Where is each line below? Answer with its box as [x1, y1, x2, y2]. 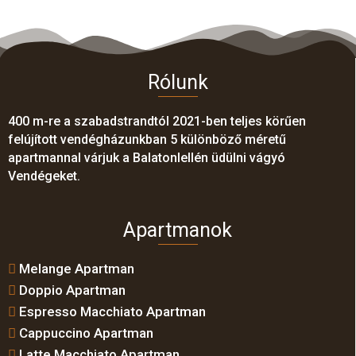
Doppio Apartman [19, 282, 126, 298]
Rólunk [147, 71, 208, 94]
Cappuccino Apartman [19, 325, 153, 341]
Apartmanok [123, 219, 232, 242]
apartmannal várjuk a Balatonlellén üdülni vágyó [8, 150, 285, 165]
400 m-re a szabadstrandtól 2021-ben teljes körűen [8, 114, 306, 129]
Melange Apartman [19, 261, 134, 277]
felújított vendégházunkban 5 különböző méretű [8, 132, 286, 147]
